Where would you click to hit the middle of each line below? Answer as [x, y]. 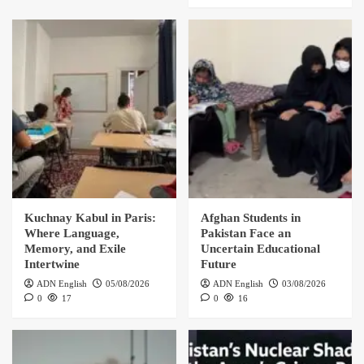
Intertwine [52, 264]
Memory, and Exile [75, 249]
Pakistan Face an [245, 234]
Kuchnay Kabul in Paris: [90, 218]
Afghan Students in [250, 218]
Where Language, [72, 234]
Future [218, 264]
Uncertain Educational [260, 249]
